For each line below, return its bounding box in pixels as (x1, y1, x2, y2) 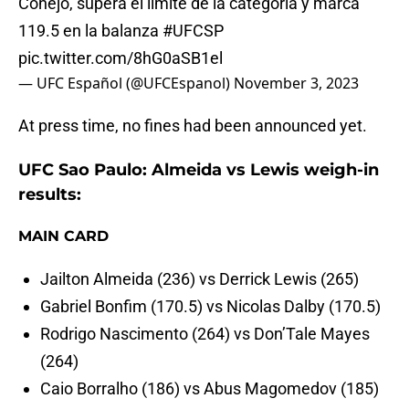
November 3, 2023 (234, 73, 359, 94)
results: (18, 184, 81, 205)
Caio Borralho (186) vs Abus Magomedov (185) (40, 379, 379, 399)
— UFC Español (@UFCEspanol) (18, 73, 234, 94)
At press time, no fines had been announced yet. (18, 116, 367, 136)
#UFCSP (163, 21, 224, 41)
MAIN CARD (18, 227, 109, 246)
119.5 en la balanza (18, 21, 163, 41)
